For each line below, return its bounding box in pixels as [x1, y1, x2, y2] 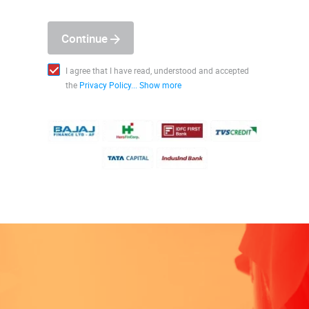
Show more [139, 79, 181, 90]
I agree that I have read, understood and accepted [65, 65, 249, 76]
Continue [61, 30, 110, 46]
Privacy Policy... [79, 79, 137, 90]
